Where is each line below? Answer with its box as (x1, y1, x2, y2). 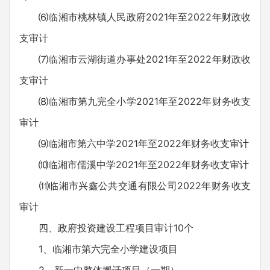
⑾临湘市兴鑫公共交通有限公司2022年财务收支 (19, 180, 251, 192)
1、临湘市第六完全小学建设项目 (19, 243, 178, 255)
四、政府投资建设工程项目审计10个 (19, 222, 193, 234)
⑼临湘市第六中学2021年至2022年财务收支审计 (19, 137, 249, 149)
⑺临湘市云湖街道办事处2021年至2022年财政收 (19, 53, 251, 65)
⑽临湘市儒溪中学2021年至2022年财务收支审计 (19, 159, 249, 171)
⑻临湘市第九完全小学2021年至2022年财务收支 (19, 95, 251, 107)
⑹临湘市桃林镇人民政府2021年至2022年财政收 (19, 11, 251, 23)
